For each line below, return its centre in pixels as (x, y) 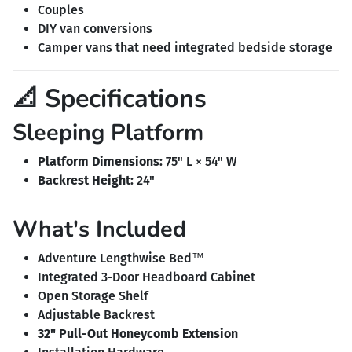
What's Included (99, 229)
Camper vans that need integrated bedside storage (185, 47)
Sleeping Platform (108, 132)
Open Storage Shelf (93, 295)
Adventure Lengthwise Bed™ (121, 258)
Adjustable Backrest (96, 314)
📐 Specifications (110, 98)
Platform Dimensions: (100, 161)
